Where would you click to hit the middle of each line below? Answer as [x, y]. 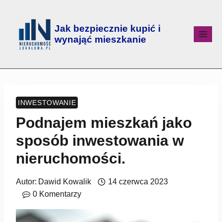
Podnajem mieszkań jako [104, 123]
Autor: [26, 182]
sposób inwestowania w [100, 140]
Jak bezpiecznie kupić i [108, 28]
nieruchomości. [71, 158]
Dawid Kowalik [65, 182]
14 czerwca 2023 [138, 182]
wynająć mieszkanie [100, 39]
